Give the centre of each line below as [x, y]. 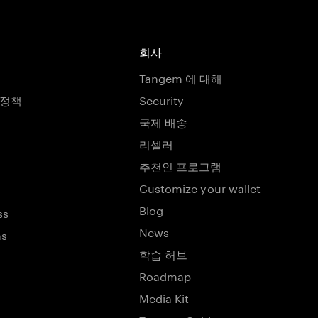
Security [162, 99]
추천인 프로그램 [181, 165]
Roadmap [165, 275]
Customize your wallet [200, 187]
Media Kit [164, 297]
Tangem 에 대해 [181, 77]
